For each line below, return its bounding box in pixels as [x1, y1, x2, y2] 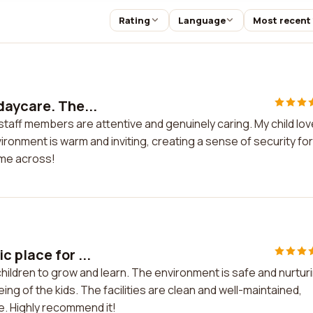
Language [177, 14, 226, 27]
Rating [118, 14, 150, 27]
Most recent [253, 14, 312, 27]
